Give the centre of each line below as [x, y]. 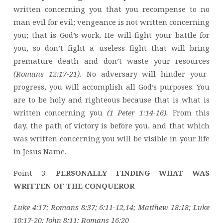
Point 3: [30, 173]
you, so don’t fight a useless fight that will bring [111, 48]
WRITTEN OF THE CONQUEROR [74, 186]
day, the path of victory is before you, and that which [111, 126]
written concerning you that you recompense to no [111, 9]
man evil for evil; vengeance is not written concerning [111, 22]
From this [191, 113]
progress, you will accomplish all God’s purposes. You [111, 87]
